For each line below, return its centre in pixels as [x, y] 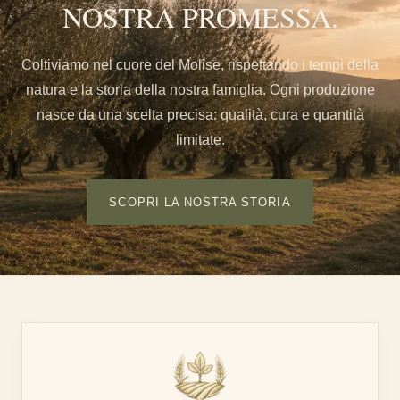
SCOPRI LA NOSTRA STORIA [200, 203]
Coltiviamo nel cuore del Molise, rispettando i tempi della [200, 65]
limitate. [200, 140]
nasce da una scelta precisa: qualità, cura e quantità [200, 115]
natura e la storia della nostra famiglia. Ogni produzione [200, 90]
